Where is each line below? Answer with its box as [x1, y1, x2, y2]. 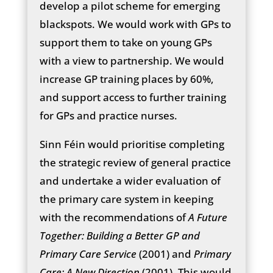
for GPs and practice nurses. [39, 108, 177, 122]
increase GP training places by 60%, [39, 71, 214, 86]
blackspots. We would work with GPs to [39, 16, 231, 31]
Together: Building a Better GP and [39, 228, 200, 243]
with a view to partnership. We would [39, 53, 224, 68]
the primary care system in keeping [39, 191, 213, 206]
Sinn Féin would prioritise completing [39, 136, 224, 151]
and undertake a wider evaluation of [39, 173, 221, 188]
